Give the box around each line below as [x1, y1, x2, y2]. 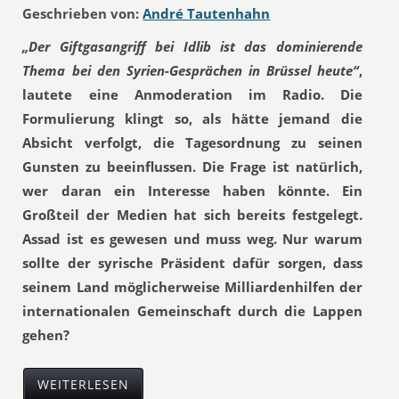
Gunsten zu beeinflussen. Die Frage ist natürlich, [22, 158, 362, 175]
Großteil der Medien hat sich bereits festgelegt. [22, 206, 362, 224]
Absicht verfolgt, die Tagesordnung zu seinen [22, 134, 362, 151]
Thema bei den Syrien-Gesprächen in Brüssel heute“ [22, 61, 359, 79]
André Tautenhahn [142, 4, 271, 22]
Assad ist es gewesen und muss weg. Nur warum [22, 230, 362, 248]
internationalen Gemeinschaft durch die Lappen [22, 302, 362, 320]
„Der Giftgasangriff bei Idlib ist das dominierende [22, 37, 362, 55]
